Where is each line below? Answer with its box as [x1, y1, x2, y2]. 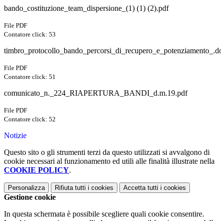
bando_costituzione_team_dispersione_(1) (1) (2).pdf [4, 4, 169, 13]
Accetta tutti [123, 184, 158, 192]
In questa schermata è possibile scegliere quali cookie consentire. [4, 210, 204, 219]
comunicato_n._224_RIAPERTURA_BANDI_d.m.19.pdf [4, 89, 187, 98]
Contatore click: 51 [4, 73, 56, 81]
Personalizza [8, 184, 45, 192]
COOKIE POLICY [4, 166, 69, 175]
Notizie [4, 131, 27, 140]
